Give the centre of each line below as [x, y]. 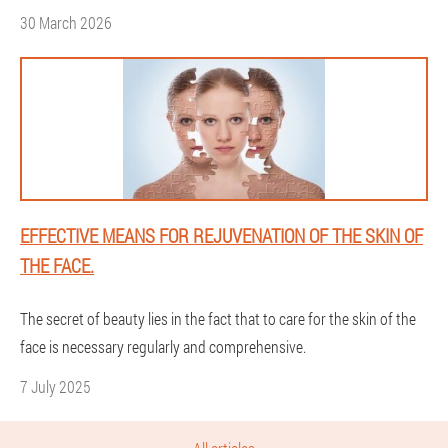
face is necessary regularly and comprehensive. [163, 346]
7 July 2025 [55, 386]
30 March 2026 [66, 22]
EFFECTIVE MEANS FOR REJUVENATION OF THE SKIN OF [221, 235]
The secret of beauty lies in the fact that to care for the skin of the [218, 318]
